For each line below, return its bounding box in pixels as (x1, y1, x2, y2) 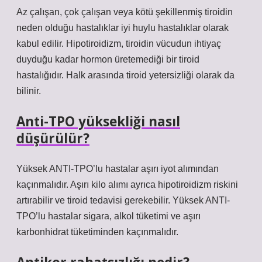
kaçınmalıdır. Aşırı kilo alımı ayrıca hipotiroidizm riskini (16, 180, 238, 189)
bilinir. (16, 86, 41, 96)
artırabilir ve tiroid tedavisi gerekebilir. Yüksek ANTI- (16, 195, 230, 205)
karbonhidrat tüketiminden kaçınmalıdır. (16, 227, 178, 237)
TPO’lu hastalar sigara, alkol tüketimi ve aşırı (16, 211, 201, 221)
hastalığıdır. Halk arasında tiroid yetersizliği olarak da (16, 70, 235, 80)
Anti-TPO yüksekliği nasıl (16, 112, 180, 130)
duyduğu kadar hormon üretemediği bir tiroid (16, 54, 199, 64)
